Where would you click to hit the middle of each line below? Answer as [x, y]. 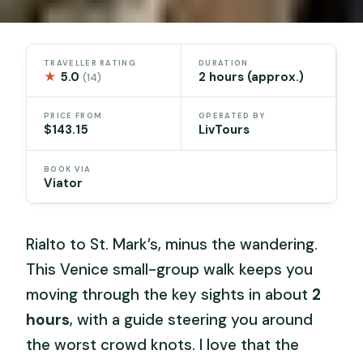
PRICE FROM [73, 116]
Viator [64, 183]
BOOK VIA [68, 169]
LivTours [224, 130]
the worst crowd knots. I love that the [163, 344]
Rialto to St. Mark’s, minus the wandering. [172, 244]
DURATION [224, 63]
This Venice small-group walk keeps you [170, 269]
